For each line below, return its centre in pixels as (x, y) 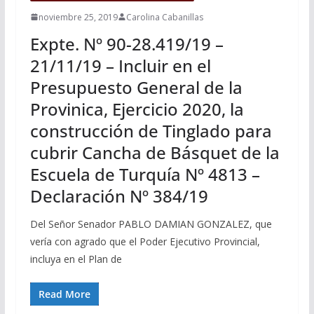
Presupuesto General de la (136, 87)
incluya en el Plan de (76, 259)
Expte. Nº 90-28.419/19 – (127, 43)
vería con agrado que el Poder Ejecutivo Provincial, (145, 241)
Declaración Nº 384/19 (119, 196)
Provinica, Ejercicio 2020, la (137, 109)
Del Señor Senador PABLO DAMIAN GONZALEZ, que (151, 224)
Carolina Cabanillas (164, 17)
